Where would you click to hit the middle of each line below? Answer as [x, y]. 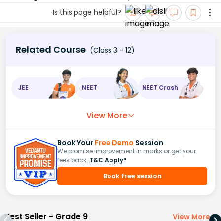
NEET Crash [160, 88]
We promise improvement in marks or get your [127, 151]
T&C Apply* [108, 160]
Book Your [76, 142]
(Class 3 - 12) [111, 50]
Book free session [132, 176]
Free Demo [114, 142]
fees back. [73, 160]
